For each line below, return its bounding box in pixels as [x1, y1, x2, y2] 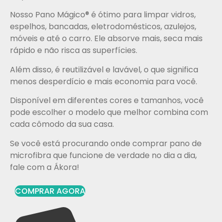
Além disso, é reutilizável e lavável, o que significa [10, 63, 198, 75]
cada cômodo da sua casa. [10, 118, 114, 130]
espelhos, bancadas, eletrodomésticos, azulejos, [10, 21, 196, 33]
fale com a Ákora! [10, 161, 79, 173]
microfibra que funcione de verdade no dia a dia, [10, 149, 197, 161]
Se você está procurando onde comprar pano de [10, 137, 202, 149]
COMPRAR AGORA [15, 185, 85, 197]
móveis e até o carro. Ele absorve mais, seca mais [10, 33, 203, 45]
